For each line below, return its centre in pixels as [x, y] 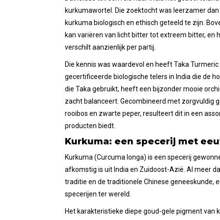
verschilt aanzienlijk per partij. [110, 47]
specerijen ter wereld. [98, 194]
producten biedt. [90, 126]
